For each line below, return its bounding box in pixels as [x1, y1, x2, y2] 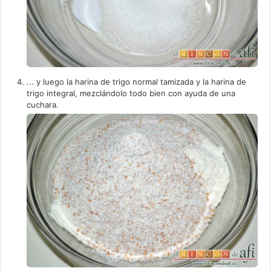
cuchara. [27, 99, 59, 109]
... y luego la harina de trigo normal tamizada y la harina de [27, 76, 247, 87]
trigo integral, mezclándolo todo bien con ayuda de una [27, 88, 236, 98]
